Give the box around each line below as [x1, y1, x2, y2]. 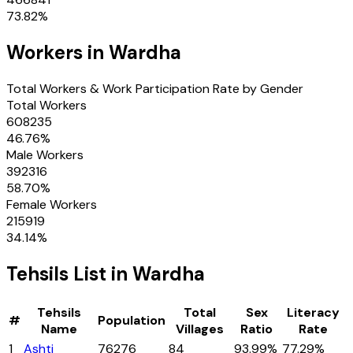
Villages [176, 320, 224, 337]
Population [98, 311, 165, 329]
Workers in [6, 39, 109, 65]
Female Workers [6, 195, 97, 213]
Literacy [287, 303, 340, 321]
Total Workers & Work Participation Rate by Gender [6, 80, 303, 97]
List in [69, 261, 132, 286]
